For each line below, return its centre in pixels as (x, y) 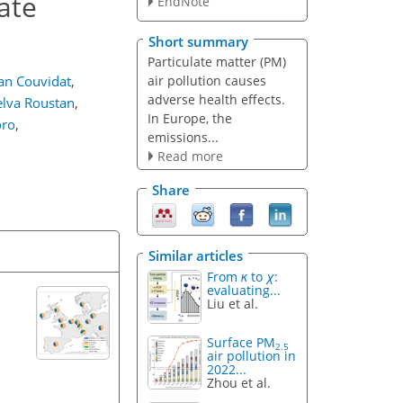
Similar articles (196, 255)
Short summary (198, 41)
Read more (190, 156)
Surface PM (242, 343)
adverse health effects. (216, 99)
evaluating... (244, 290)
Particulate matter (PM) (216, 61)
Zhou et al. (239, 383)
